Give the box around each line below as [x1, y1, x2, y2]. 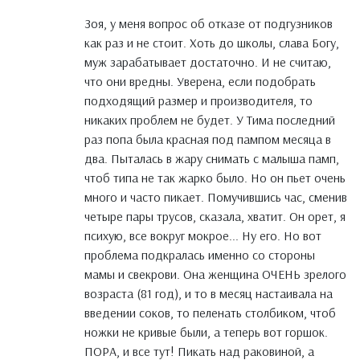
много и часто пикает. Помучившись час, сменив [84, 189, 347, 206]
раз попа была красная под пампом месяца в [84, 131, 331, 148]
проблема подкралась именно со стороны [84, 247, 315, 264]
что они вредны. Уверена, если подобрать [84, 73, 316, 90]
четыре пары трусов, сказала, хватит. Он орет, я [84, 208, 346, 225]
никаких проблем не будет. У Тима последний [84, 112, 335, 129]
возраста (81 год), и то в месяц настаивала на [84, 285, 333, 302]
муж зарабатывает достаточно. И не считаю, [84, 54, 331, 71]
